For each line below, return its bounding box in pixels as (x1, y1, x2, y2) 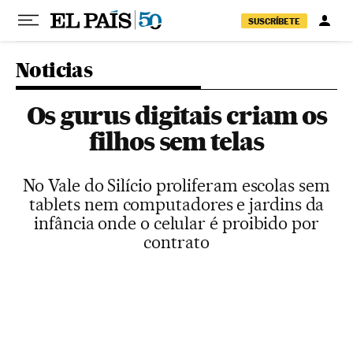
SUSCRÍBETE (248, 15, 300, 27)
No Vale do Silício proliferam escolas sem (23, 175, 330, 195)
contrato (143, 232, 210, 252)
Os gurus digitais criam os (26, 100, 327, 131)
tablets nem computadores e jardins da (28, 194, 325, 214)
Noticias (16, 58, 93, 82)
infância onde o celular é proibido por (34, 213, 319, 233)
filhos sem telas (89, 126, 264, 157)
